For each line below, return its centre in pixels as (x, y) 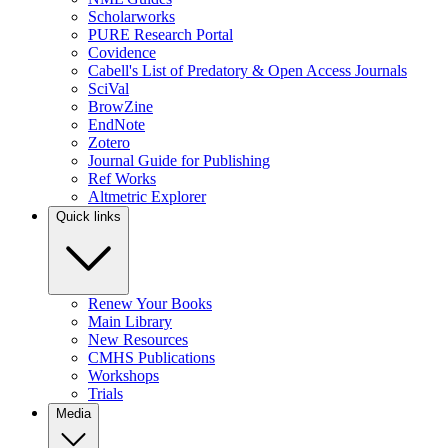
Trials (105, 394)
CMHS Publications (151, 358)
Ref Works (122, 179)
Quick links (88, 217)
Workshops (123, 376)
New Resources (138, 340)
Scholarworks (131, 17)
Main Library (130, 322)
